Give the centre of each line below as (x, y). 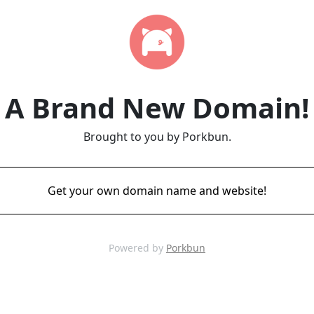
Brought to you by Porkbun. (157, 137)
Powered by (137, 248)
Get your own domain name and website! (157, 191)
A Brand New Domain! (157, 108)
